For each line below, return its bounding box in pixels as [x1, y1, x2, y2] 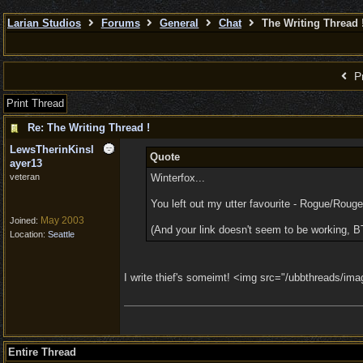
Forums [100, 17, 140, 29]
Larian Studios [7, 17, 81, 29]
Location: [10, 229, 48, 239]
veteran [10, 172, 40, 181]
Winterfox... [150, 172, 205, 184]
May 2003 [41, 215, 84, 226]
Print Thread [6, 97, 64, 109]
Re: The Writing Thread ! [28, 122, 150, 134]
